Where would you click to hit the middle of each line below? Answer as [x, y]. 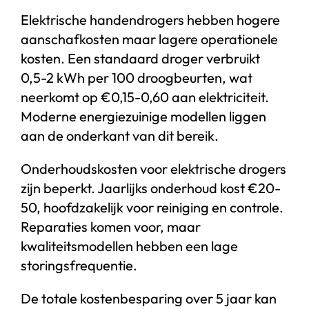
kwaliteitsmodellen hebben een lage [129, 246]
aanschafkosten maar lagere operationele [149, 39]
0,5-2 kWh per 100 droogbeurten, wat [136, 77]
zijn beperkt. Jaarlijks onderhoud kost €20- [150, 188]
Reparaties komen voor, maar [110, 226]
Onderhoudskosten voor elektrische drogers [153, 168]
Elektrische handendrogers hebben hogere [150, 19]
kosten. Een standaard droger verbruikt [140, 58]
